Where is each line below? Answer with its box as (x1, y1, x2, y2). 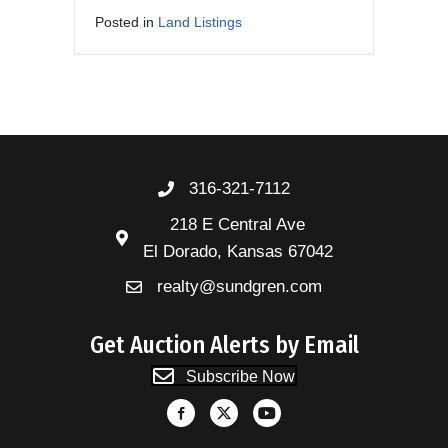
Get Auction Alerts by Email (89, 331, 359, 360)
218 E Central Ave (170, 215, 305, 235)
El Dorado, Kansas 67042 (142, 242, 333, 262)
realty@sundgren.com (157, 277, 322, 297)
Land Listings (158, 14, 242, 31)
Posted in (95, 14, 158, 31)
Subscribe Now (186, 368, 295, 386)
